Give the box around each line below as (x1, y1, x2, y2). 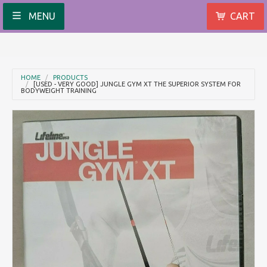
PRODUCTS (52, 74, 88, 81)
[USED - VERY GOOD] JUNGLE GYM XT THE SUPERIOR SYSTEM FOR (33, 80, 241, 88)
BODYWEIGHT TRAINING (21, 87, 97, 94)
